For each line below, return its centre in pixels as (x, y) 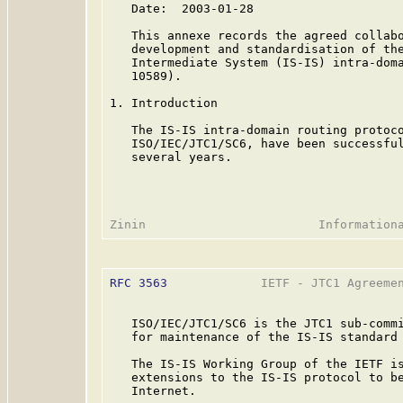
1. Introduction (164, 103)
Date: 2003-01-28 (182, 9)
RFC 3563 (139, 283)
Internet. (153, 391)
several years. (171, 157)
